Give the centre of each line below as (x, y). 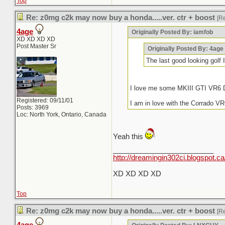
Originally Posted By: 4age (185, 49)
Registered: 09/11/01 (45, 100)
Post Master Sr (36, 46)
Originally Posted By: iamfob (172, 32)
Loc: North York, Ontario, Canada (62, 115)
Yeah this (129, 137)
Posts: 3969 (33, 107)
